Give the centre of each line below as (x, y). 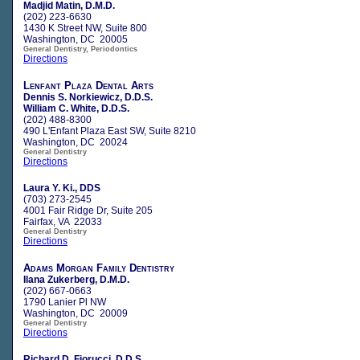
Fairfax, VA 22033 (63, 221)
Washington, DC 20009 (76, 313)
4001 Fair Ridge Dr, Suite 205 (88, 210)
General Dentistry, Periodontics (80, 49)
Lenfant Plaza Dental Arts (88, 85)
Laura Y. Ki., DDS (62, 188)
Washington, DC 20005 (76, 39)
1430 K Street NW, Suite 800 (85, 28)
